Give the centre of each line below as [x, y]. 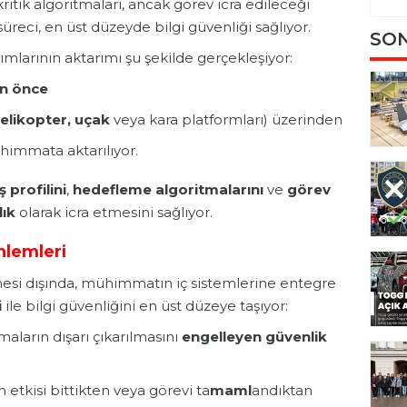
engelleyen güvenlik [254, 337]
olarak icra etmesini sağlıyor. [114, 213]
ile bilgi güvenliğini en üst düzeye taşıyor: [145, 306]
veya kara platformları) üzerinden [226, 120]
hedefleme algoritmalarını [168, 190]
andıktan [282, 391]
